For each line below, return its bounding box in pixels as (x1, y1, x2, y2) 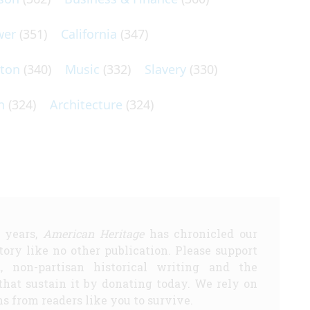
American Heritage (43, 226, 144, 241)
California (61, 26, 117, 42)
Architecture (50, 96, 122, 113)
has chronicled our (143, 226, 257, 241)
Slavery (145, 61, 186, 77)
